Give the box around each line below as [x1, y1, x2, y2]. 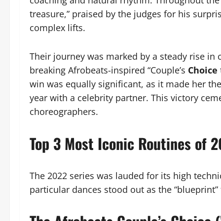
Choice [185, 64, 218, 76]
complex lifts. [30, 22, 85, 34]
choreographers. [30, 106, 98, 117]
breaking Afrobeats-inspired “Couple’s [30, 64, 185, 76]
